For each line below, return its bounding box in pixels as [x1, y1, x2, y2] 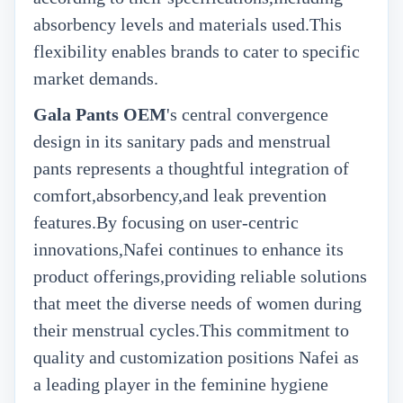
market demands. [33, 68, 158, 88]
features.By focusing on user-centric [33, 212, 299, 232]
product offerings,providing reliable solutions [33, 266, 367, 286]
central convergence [182, 104, 328, 124]
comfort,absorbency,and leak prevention [33, 185, 327, 205]
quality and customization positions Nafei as [33, 347, 359, 367]
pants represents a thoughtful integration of [33, 158, 349, 178]
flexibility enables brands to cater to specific [33, 41, 360, 61]
